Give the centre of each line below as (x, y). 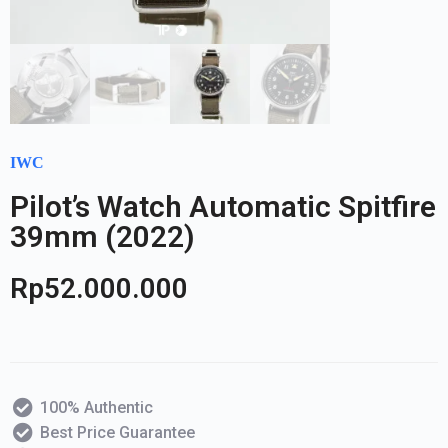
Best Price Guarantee (117, 433)
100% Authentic (96, 408)
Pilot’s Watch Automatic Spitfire (223, 206)
